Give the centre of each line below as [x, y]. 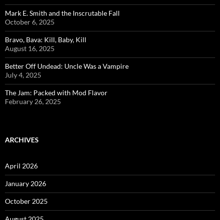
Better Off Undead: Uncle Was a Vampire [67, 66]
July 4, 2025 [23, 75]
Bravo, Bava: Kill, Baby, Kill [46, 39]
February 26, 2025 [33, 101]
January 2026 [26, 183]
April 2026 [21, 165]
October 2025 [26, 201]
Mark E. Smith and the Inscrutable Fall [62, 13]
